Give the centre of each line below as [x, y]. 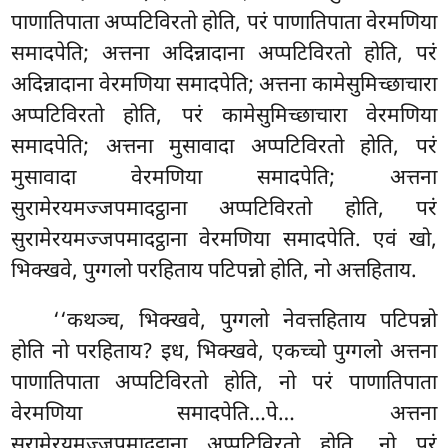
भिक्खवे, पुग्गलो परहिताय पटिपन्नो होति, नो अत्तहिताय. [214, 272]
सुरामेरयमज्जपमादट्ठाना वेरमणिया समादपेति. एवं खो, [224, 241]
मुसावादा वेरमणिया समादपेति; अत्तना [224, 179]
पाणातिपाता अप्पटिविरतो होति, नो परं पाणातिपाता [224, 384]
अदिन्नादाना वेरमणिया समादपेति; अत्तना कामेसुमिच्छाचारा [224, 86]
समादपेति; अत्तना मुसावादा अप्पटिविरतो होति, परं [224, 148]
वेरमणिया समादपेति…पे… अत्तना [224, 415]
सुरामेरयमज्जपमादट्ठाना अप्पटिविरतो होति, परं [224, 210]
